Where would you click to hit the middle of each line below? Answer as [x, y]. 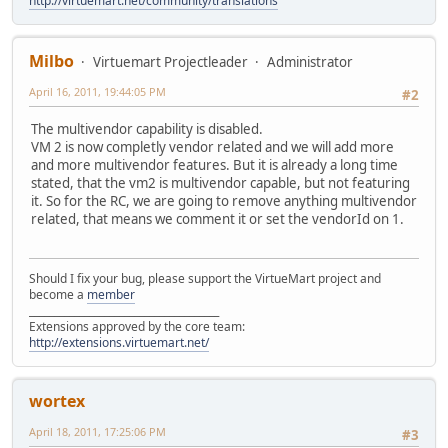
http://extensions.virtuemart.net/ [119, 342]
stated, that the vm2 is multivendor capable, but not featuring [220, 183]
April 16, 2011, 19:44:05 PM [97, 92]
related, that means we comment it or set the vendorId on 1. [217, 219]
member [111, 294]
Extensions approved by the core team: [137, 326]
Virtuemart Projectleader [170, 62]
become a [58, 294]
